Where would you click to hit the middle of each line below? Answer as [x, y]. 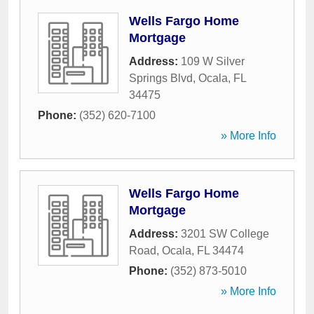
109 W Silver [213, 61]
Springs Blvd [161, 78]
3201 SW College [225, 234]
